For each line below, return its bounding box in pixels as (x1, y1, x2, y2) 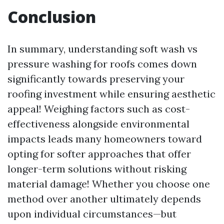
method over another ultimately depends (7, 192, 201, 205)
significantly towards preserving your (7, 72, 184, 85)
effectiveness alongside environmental (7, 117, 189, 130)
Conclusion (7, 6, 96, 27)
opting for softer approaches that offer (7, 147, 191, 160)
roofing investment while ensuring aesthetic (7, 87, 215, 100)
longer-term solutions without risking (7, 162, 186, 175)
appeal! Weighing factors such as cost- (7, 102, 190, 115)
